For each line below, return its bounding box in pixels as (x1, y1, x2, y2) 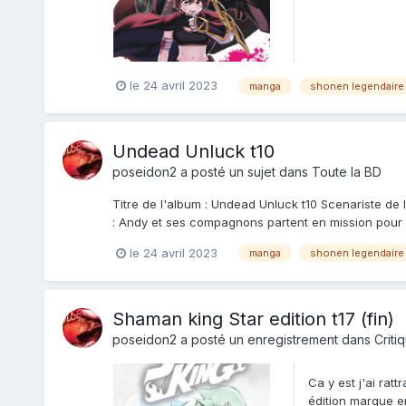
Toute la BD (311, 163, 382, 179)
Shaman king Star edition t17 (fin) (111, 307, 394, 330)
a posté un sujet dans (176, 163, 312, 179)
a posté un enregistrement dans (176, 331, 374, 347)
